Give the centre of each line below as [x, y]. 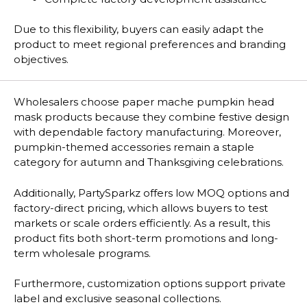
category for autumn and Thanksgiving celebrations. [149, 162]
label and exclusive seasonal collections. [118, 299]
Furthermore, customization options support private [150, 284]
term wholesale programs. [82, 253]
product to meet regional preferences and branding [150, 45]
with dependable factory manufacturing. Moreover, [147, 132]
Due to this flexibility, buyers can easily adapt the [139, 29]
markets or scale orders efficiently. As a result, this [142, 223]
